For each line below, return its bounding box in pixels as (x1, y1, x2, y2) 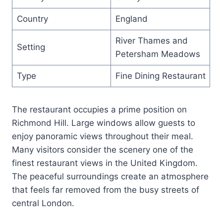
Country (16, 13, 48, 24)
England (115, 13, 148, 24)
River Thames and (115, 35, 188, 46)
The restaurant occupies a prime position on (12, 104, 187, 114)
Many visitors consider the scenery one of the (12, 144, 193, 155)
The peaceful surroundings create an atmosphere (12, 171, 209, 181)
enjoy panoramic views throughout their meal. (12, 131, 193, 141)
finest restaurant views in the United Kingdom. (12, 158, 198, 168)
